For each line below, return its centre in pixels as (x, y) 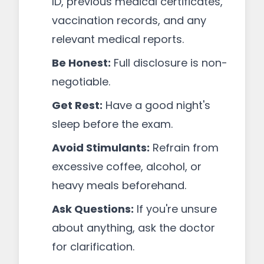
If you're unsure (175, 209)
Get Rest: (77, 105)
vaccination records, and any (129, 20)
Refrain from (184, 148)
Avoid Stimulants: (101, 148)
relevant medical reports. (118, 39)
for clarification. (93, 247)
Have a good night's (156, 105)
